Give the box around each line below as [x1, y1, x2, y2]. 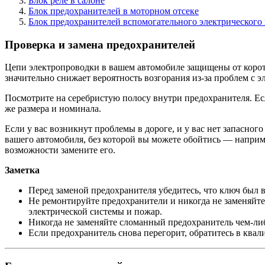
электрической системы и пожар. [28, 206, 162, 217]
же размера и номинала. [5, 104, 101, 114]
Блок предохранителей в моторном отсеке [28, 5, 199, 16]
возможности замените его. [5, 145, 115, 156]
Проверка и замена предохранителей [5, 38, 195, 51]
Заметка [5, 165, 40, 176]
